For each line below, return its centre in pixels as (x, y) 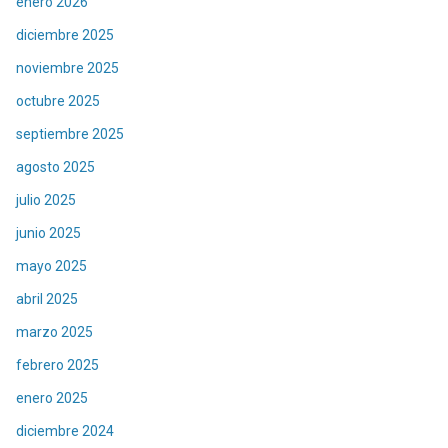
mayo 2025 (51, 266)
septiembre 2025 (70, 134)
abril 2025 (47, 299)
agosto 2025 (55, 167)
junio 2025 (48, 233)
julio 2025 (46, 200)
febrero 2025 (57, 365)
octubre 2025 (58, 101)
